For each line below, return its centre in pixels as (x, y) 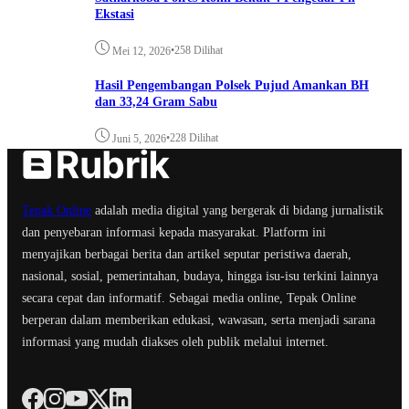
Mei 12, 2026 (142, 51)
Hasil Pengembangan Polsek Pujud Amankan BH (232, 86)
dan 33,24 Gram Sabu (156, 102)
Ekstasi (115, 14)
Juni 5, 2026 (139, 138)
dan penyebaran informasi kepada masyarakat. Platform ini (174, 232)
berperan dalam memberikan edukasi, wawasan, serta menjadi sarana (199, 320)
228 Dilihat (194, 137)
